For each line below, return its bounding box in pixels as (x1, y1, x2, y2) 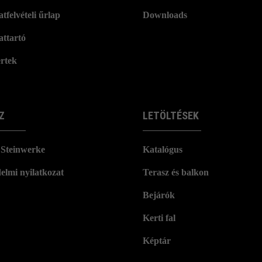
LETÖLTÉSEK (143, 109, 199, 122)
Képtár (143, 236, 177, 246)
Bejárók (143, 190, 175, 200)
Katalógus (143, 144, 182, 154)
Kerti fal (143, 213, 175, 223)
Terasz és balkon (143, 167, 209, 177)
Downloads (143, 10, 187, 20)
